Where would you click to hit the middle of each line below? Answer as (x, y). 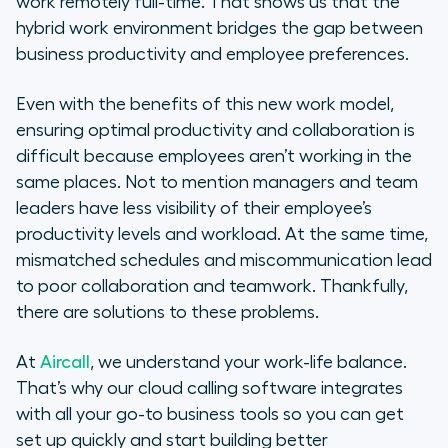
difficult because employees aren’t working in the (214, 156)
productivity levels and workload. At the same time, (222, 234)
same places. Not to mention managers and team (217, 182)
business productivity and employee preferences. (212, 54)
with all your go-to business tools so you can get (210, 414)
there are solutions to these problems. (167, 312)
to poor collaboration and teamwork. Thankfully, (212, 286)
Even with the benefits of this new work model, (205, 104)
